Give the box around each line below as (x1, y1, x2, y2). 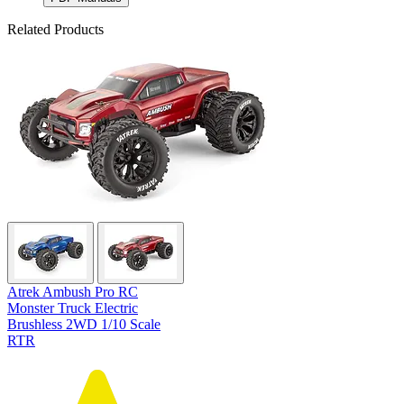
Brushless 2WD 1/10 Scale (7, 316, 161, 332)
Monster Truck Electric (7, 299, 138, 316)
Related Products (7, 21, 104, 37)
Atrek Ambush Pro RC (7, 283, 138, 299)
